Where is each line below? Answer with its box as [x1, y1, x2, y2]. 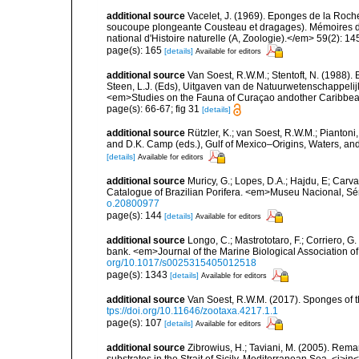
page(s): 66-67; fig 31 [107, 103, 202, 115]
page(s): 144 [107, 209, 164, 221]
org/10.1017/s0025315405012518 [107, 257, 256, 269]
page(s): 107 [107, 317, 164, 329]
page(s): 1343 [107, 268, 170, 280]
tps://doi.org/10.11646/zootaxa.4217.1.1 [107, 305, 278, 317]
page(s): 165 [107, 44, 164, 56]
